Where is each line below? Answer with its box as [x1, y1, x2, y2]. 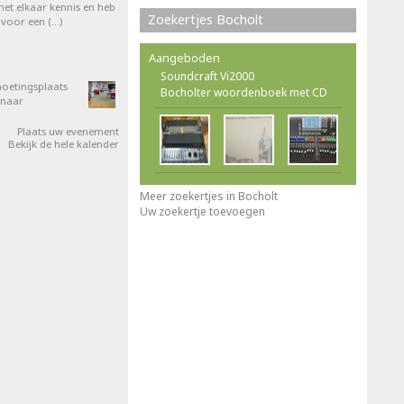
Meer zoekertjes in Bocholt [140, 188, 278, 204]
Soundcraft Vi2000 [161, 69, 254, 84]
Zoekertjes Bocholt [148, 11, 263, 28]
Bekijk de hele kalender [8, 137, 119, 151]
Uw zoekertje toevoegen [140, 204, 265, 219]
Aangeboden [149, 50, 220, 66]
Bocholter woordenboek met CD [161, 85, 327, 100]
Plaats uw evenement [17, 124, 119, 138]
